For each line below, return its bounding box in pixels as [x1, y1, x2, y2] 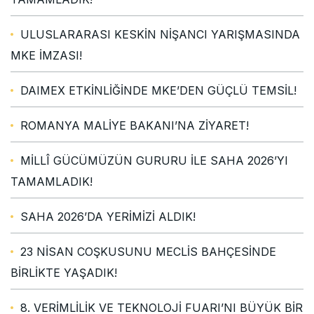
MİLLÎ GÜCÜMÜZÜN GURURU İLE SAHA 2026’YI [20, 153, 288, 168]
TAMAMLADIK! [11, 174, 93, 189]
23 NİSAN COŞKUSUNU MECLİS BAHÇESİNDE [20, 244, 276, 259]
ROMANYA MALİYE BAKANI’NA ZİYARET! [20, 118, 249, 132]
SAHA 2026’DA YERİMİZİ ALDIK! [20, 209, 196, 224]
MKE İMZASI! [11, 48, 82, 62]
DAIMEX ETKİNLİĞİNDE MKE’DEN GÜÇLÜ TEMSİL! [20, 83, 296, 97]
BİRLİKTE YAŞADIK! [11, 265, 117, 280]
